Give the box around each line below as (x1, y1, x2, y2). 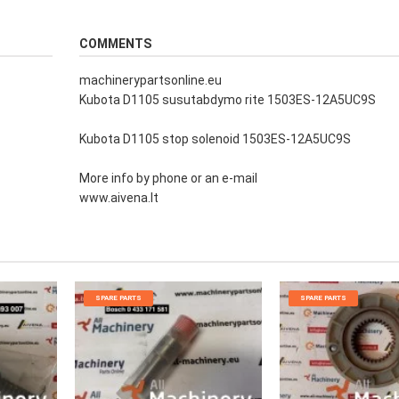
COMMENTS (79, 37, 151, 52)
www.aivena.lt (79, 191, 159, 206)
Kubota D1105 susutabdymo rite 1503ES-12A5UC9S (79, 93, 376, 108)
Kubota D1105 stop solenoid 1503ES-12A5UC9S (79, 132, 351, 147)
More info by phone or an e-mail (79, 171, 257, 186)
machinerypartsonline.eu (79, 73, 222, 88)
